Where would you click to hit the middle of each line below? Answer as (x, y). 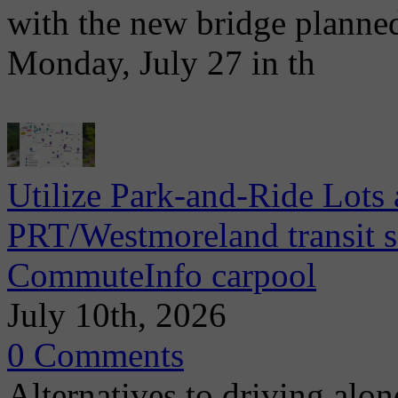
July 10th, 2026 (117, 315)
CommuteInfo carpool (162, 275)
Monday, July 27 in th (161, 63)
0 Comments (96, 355)
